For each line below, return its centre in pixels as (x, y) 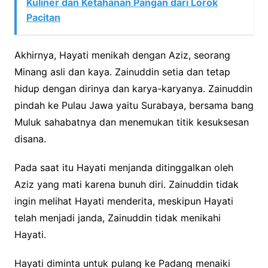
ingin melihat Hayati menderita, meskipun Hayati (124, 201)
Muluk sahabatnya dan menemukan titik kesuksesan (131, 122)
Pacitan (43, 17)
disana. (30, 138)
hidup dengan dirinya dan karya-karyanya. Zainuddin (133, 88)
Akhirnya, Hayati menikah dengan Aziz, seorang (122, 55)
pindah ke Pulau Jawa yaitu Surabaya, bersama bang (134, 105)
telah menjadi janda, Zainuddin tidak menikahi (117, 217)
